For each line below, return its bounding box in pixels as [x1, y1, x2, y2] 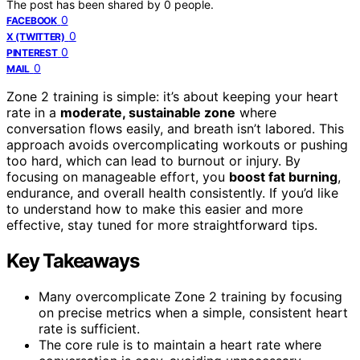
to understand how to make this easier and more [6, 200, 303, 217]
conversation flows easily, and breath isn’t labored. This [6, 120, 344, 137]
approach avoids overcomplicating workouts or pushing [6, 136, 348, 153]
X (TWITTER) [6, 30, 65, 43]
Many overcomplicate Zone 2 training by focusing [39, 288, 342, 305]
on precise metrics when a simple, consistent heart [39, 304, 348, 321]
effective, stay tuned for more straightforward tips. [6, 216, 317, 233]
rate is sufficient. [39, 320, 140, 337]
